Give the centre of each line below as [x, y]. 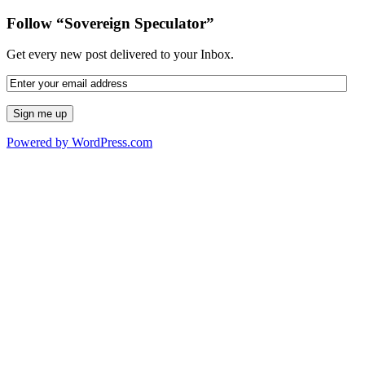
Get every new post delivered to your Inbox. [120, 55]
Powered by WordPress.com [79, 143]
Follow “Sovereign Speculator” [110, 23]
